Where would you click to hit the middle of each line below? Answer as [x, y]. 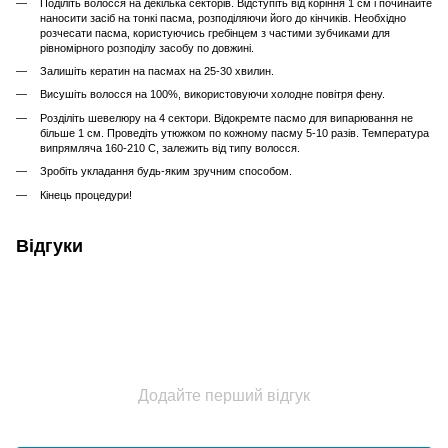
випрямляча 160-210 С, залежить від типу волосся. [170, 147]
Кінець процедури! [86, 194]
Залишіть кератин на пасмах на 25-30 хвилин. [157, 71]
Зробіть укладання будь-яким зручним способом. [166, 171]
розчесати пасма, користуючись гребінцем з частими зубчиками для [215, 32]
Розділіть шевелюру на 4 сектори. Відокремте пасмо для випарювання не [226, 117]
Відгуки [49, 245]
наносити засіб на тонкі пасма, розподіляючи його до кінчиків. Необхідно [223, 17]
